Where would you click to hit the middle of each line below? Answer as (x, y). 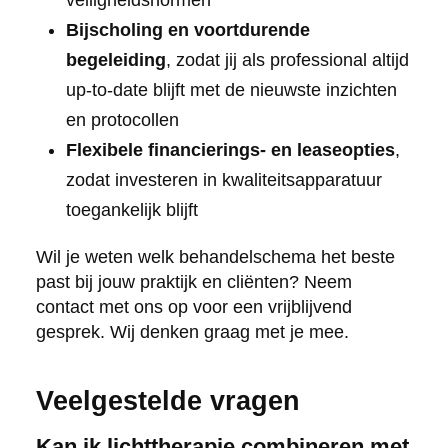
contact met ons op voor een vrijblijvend (193, 306)
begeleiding (115, 59)
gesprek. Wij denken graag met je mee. (192, 331)
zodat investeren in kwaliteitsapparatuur (223, 179)
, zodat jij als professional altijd (287, 59)
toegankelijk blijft (131, 209)
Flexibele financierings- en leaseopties (230, 149)
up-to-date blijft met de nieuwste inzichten (231, 89)
